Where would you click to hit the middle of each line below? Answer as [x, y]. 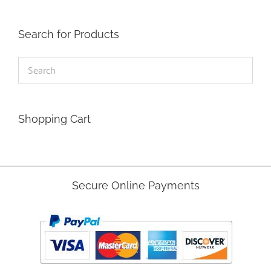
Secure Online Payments [135, 185]
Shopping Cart [54, 119]
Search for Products [69, 34]
